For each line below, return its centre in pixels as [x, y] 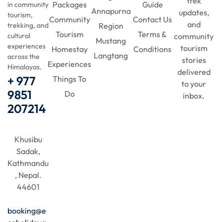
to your [194, 83]
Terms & [153, 34]
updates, [194, 12]
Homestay [69, 49]
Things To [70, 79]
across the [24, 56]
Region [111, 26]
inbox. [194, 95]
